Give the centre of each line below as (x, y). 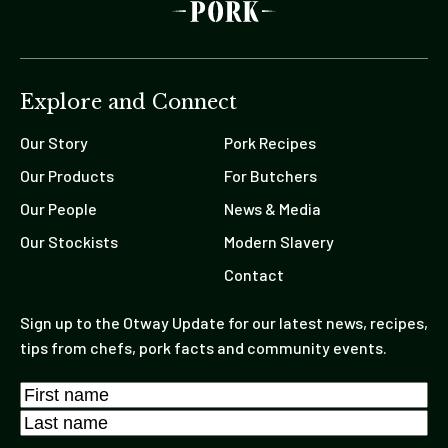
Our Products (67, 175)
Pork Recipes (270, 142)
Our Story (54, 142)
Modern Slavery (279, 241)
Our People (58, 208)
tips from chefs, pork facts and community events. (203, 348)
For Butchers (270, 175)
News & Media (272, 208)
